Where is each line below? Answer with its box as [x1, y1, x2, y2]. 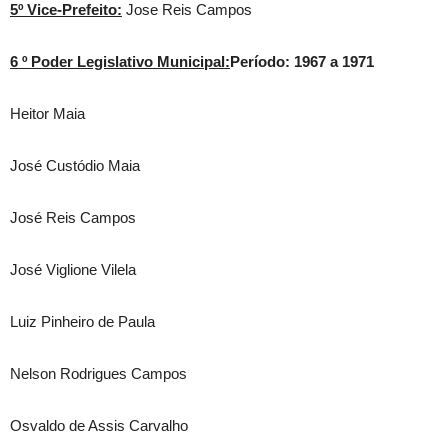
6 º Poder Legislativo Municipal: [10, 53, 230, 70]
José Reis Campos [10, 209, 136, 226]
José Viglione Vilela [10, 261, 136, 278]
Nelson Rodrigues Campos [10, 365, 187, 382]
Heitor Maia [10, 105, 85, 122]
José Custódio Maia [10, 157, 140, 174]
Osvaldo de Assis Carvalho [10, 417, 188, 434]
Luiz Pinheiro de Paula [10, 313, 155, 330]
